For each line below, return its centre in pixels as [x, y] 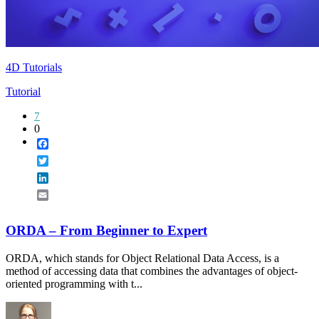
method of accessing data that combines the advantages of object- [152, 271]
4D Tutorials [34, 68]
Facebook [70, 144]
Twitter [64, 161]
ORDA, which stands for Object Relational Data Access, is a [142, 258]
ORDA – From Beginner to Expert [106, 230]
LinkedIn [69, 178]
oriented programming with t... [74, 283]
